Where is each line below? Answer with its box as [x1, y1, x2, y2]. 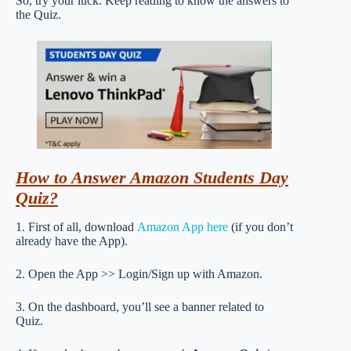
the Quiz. [16, 8, 61, 21]
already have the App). [16, 233, 128, 248]
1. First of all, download [16, 219, 137, 233]
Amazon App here [137, 219, 228, 233]
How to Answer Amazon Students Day [16, 168, 288, 187]
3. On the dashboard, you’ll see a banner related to [16, 299, 264, 313]
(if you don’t [228, 219, 293, 233]
